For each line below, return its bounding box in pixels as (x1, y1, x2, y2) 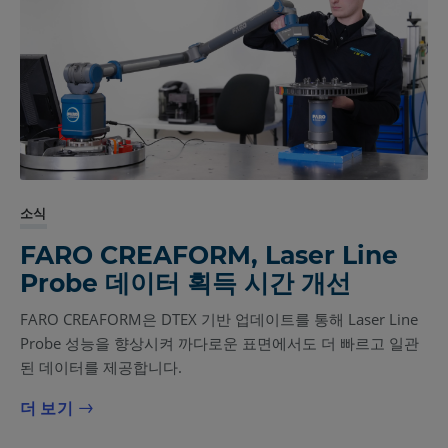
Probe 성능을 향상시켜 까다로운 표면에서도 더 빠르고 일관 (20, 333, 419, 353)
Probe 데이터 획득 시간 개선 (20, 268, 351, 298)
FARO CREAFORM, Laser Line (20, 240, 398, 270)
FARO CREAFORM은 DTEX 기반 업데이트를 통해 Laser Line (20, 309, 418, 329)
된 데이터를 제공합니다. (20, 357, 182, 377)
